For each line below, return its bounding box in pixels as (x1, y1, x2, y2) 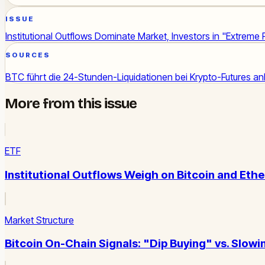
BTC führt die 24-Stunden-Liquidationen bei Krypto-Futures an (5, 71, 264, 83)
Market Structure (5, 214, 74, 226)
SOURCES (5, 50, 51, 59)
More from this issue (5, 95, 137, 112)
